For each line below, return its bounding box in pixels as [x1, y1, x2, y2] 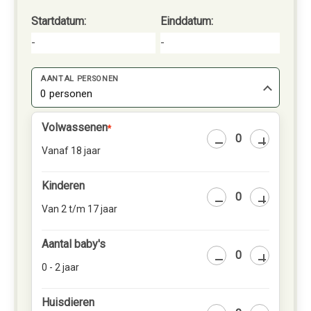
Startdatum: [31, 15, 86, 28]
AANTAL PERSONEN [40, 74, 119, 83]
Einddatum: [160, 15, 214, 28]
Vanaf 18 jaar [42, 145, 101, 156]
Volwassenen [42, 121, 108, 134]
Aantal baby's [42, 237, 106, 251]
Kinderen [42, 179, 85, 192]
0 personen [40, 87, 92, 100]
